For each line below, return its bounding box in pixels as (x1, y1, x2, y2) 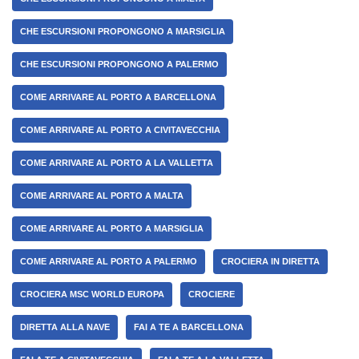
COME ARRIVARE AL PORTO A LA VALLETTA (20, 157, 213, 167)
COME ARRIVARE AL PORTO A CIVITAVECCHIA (20, 124, 220, 135)
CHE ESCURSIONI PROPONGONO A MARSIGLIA (20, 26, 225, 36)
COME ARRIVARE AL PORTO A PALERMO (20, 256, 197, 266)
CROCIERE (188, 288, 235, 299)
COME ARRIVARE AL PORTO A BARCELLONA (20, 91, 216, 102)
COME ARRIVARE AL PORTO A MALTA (20, 190, 184, 200)
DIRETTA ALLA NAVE (20, 321, 110, 332)
